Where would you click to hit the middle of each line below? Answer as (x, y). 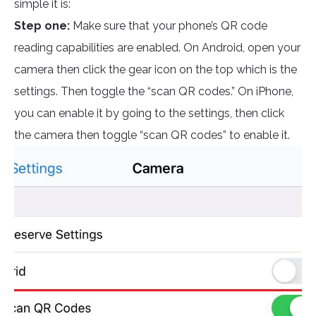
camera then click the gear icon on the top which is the (156, 70)
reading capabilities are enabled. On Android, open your (157, 48)
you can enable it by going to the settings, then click (149, 114)
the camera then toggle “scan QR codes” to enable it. (152, 135)
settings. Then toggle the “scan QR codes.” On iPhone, (154, 92)
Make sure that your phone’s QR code (169, 26)
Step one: (42, 26)
